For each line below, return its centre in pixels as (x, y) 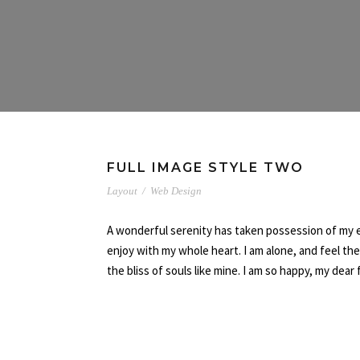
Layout (122, 191)
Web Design (176, 191)
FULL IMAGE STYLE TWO (205, 168)
